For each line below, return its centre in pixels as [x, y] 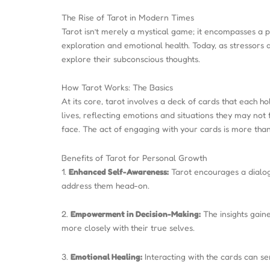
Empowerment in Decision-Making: [136, 214]
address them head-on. [105, 185]
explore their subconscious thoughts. [131, 58]
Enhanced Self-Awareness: [119, 171]
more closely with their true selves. [128, 228]
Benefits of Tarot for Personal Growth [134, 157]
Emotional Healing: [106, 256]
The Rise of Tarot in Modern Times [128, 17]
